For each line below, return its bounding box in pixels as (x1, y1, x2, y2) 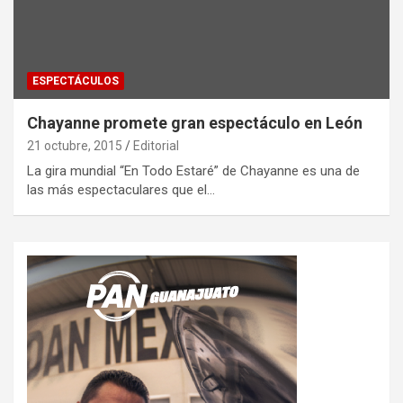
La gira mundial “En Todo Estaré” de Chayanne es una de (27, 163, 360, 180)
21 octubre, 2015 (27, 139, 122, 154)
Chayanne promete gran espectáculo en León (27, 113, 363, 133)
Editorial (133, 139, 179, 154)
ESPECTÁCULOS (32, 75, 119, 88)
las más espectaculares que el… (27, 182, 215, 199)
